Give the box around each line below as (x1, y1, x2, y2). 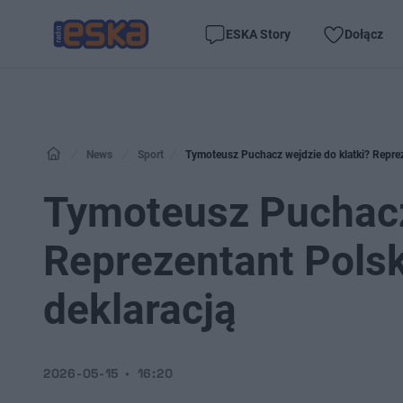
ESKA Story (226, 26, 291, 41)
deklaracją (43, 285, 237, 334)
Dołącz (345, 26, 383, 41)
